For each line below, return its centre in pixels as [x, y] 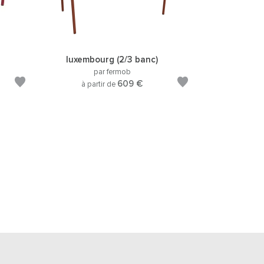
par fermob [112, 72]
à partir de [99, 85]
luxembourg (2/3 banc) [112, 60]
